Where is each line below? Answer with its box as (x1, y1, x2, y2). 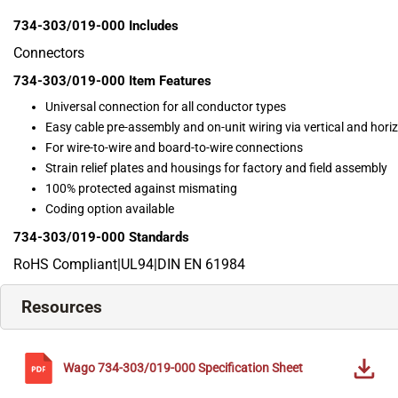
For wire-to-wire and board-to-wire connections (45, 140, 303, 155)
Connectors (13, 44, 84, 62)
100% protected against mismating (45, 181, 237, 196)
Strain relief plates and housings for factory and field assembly (45, 161, 387, 176)
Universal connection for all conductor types (45, 99, 286, 115)
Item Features (129, 73, 211, 90)
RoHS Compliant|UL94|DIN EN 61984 (13, 256, 245, 274)
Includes (129, 18, 179, 35)
